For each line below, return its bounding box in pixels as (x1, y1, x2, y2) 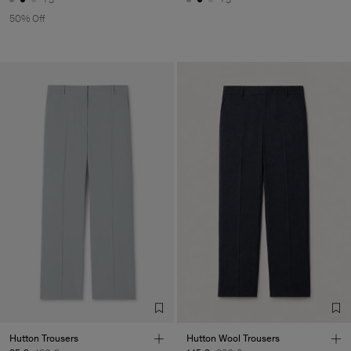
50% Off (9, 12, 45, 24)
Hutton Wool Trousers (186, 331, 280, 344)
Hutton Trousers (9, 331, 78, 344)
